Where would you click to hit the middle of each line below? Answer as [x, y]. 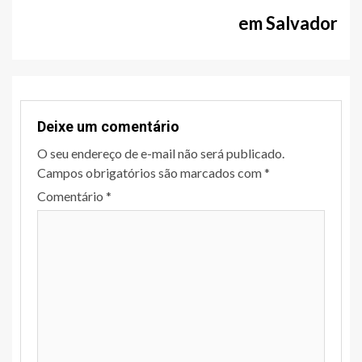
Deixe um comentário [108, 127]
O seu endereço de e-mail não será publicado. [161, 154]
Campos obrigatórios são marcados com [151, 173]
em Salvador [288, 23]
